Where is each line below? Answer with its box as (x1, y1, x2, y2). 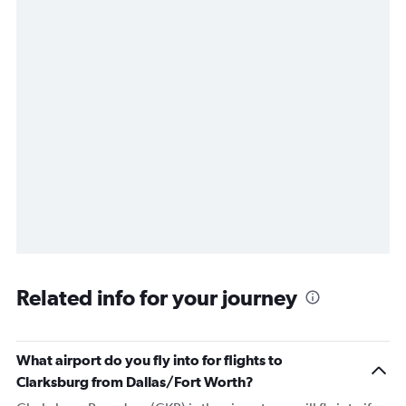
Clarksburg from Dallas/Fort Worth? (16, 373, 254, 391)
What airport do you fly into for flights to (16, 352, 283, 369)
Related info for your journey (16, 285, 297, 311)
